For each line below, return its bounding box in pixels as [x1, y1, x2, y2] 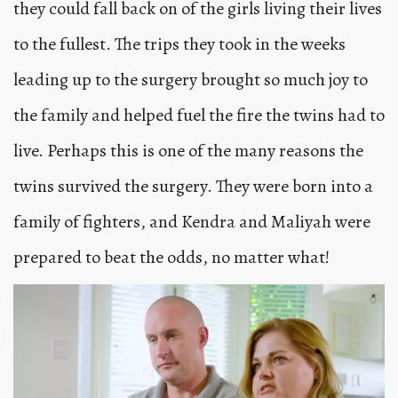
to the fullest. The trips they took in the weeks [13, 32, 346, 57]
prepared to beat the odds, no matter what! [13, 245, 330, 270]
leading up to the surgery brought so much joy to [13, 68, 368, 92]
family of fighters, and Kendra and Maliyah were [13, 210, 370, 235]
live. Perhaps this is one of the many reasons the [13, 139, 363, 163]
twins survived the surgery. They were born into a [13, 174, 373, 199]
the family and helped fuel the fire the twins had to [13, 103, 385, 128]
